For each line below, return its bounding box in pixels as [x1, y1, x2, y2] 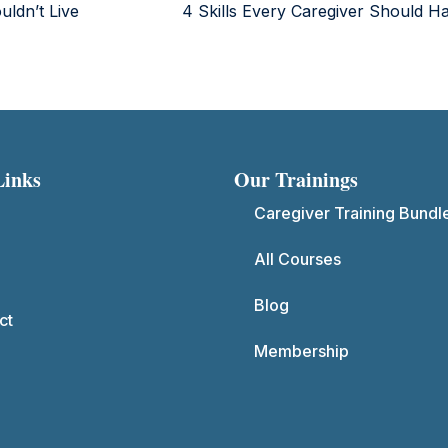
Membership [254, 340, 349, 361]
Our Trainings [234, 164, 358, 194]
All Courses [254, 248, 341, 269]
